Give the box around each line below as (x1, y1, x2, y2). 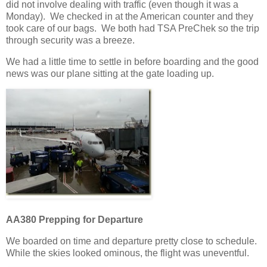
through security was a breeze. (6, 35, 135, 45)
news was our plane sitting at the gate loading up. (6, 68, 214, 79)
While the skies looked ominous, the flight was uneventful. (6, 248, 252, 259)
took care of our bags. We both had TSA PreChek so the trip (6, 23, 259, 33)
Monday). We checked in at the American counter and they (6, 11, 253, 21)
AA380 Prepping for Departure (6, 215, 143, 225)
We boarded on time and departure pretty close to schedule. (6, 236, 259, 247)
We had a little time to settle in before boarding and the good (6, 56, 259, 67)
